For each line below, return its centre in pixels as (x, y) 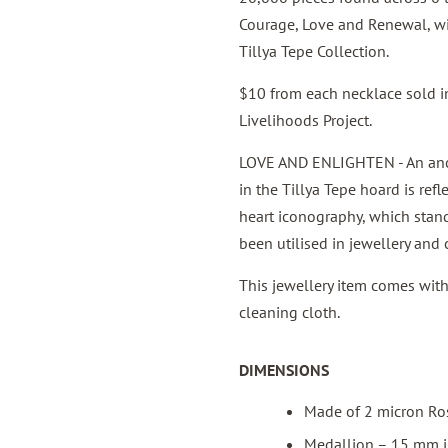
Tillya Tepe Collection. (314, 51)
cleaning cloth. (289, 312)
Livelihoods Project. (305, 120)
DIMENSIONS (284, 370)
